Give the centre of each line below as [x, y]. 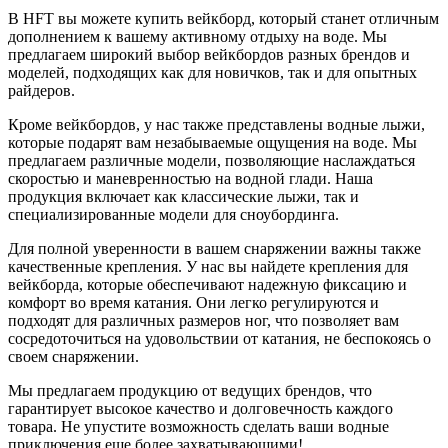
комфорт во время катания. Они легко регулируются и [193, 302]
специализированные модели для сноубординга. [173, 214]
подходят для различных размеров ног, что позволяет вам [203, 320]
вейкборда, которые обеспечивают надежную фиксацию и [207, 284]
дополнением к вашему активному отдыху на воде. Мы [197, 36]
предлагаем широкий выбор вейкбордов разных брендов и [209, 54]
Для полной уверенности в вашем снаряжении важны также [214, 248]
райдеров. [41, 90]
